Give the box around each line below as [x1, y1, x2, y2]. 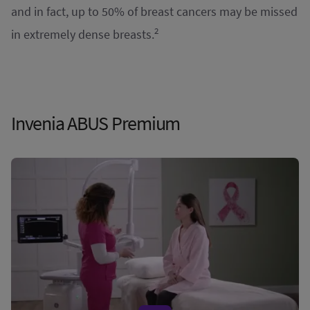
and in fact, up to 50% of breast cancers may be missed [11, 3, 298, 20]
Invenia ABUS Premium [11, 111, 187, 136]
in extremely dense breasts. [11, 26, 154, 43]
